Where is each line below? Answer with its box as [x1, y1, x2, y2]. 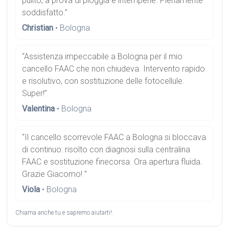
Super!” [22, 88, 48, 98]
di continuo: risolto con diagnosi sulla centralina [22, 145, 191, 154]
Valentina [22, 104, 55, 113]
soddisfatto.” [22, 8, 68, 17]
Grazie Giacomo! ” [22, 169, 87, 179]
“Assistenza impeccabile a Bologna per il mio [22, 52, 183, 61]
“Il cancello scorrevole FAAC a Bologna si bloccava [22, 132, 207, 142]
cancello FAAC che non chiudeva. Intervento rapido [22, 64, 205, 74]
